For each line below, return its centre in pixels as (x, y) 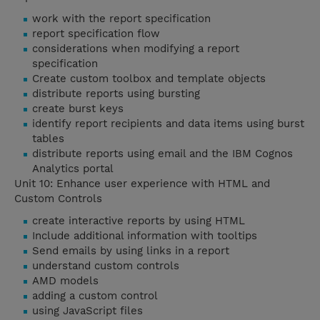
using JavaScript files (87, 311)
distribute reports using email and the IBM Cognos (162, 154)
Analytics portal (73, 169)
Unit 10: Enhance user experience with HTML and (142, 184)
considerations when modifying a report (136, 49)
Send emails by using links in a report (131, 251)
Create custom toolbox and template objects (149, 79)
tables (48, 139)
